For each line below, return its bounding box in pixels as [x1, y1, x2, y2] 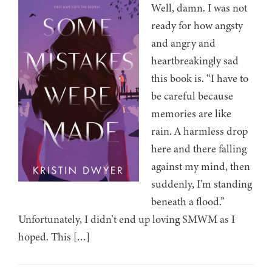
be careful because [151, 89, 233, 104]
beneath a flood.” [151, 194, 225, 209]
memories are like [151, 106, 231, 121]
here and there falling [151, 141, 246, 157]
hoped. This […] [18, 229, 90, 245]
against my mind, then [151, 159, 250, 174]
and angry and [151, 36, 216, 51]
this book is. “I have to [151, 71, 248, 86]
